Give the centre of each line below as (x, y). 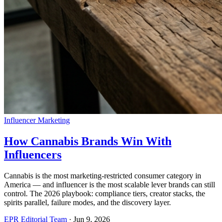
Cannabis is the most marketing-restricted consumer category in (103, 175)
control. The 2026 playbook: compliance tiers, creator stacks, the (105, 193)
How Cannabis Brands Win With (88, 141)
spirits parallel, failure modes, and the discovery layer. (87, 202)
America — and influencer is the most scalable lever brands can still (110, 184)
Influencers (33, 154)
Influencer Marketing (37, 120)
